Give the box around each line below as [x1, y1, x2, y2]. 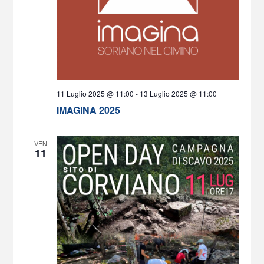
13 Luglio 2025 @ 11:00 [139, 88, 217, 99]
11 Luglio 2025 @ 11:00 [56, 88, 134, 99]
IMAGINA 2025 [56, 103, 120, 117]
